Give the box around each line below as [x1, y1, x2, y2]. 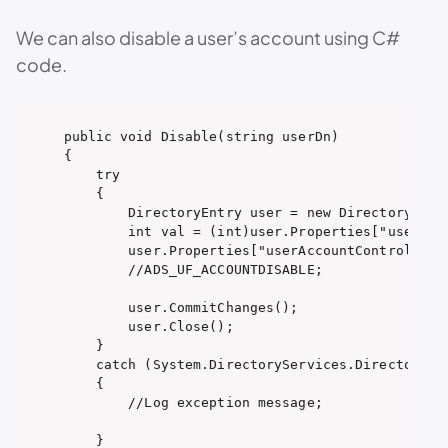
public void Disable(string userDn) [63, 128, 339, 144]
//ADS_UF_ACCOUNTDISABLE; [63, 261, 323, 277]
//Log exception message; [63, 394, 323, 410]
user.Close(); [63, 318, 234, 334]
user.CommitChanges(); [63, 299, 299, 315]
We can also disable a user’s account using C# [16, 26, 400, 49]
